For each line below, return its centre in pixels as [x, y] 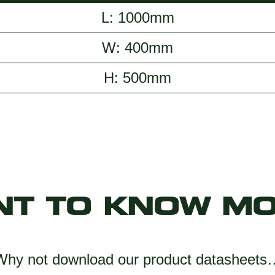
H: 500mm [137, 78]
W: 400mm [137, 48]
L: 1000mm [137, 18]
